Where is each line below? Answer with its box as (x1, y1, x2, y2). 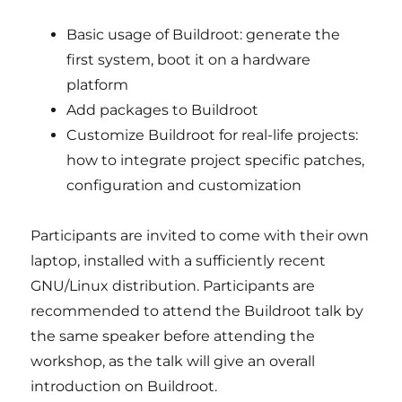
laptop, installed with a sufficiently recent (31, 252, 327, 269)
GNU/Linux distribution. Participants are (31, 277, 316, 294)
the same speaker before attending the (31, 328, 316, 345)
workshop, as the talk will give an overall (31, 353, 316, 370)
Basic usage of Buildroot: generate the (66, 26, 341, 43)
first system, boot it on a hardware (66, 51, 311, 68)
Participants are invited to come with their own (31, 227, 370, 244)
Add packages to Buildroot (66, 101, 259, 118)
